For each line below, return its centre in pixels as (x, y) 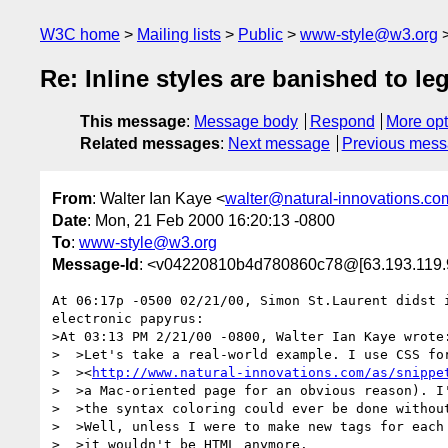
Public (260, 34)
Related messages (150, 144)
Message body (246, 122)
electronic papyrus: (128, 318)
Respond (342, 122)
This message (133, 122)
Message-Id (95, 264)
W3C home (80, 34)
